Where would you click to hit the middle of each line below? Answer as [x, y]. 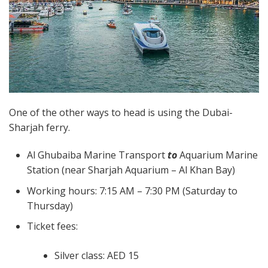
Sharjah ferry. [41, 128]
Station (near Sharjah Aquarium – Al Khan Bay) [131, 170]
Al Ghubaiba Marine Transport [97, 155]
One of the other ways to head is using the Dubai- [121, 113]
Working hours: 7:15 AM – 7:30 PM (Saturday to [132, 191]
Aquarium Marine [219, 155]
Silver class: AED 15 [98, 256]
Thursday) [51, 205]
